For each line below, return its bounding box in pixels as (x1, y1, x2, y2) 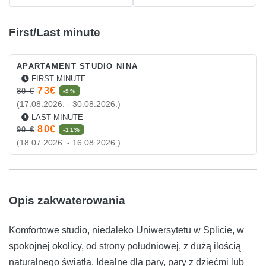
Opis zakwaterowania (9, 194, 125, 207)
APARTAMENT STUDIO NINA (17, 61, 138, 71)
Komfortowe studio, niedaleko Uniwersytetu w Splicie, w (9, 224, 244, 235)
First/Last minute (9, 26, 100, 39)
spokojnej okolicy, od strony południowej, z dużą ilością (9, 240, 241, 251)
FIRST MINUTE (31, 74, 88, 83)
